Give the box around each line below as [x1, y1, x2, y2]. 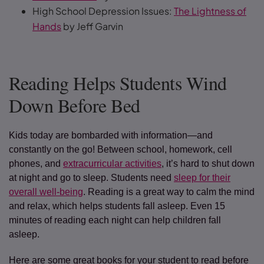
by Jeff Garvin [61, 20, 128, 32]
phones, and [9, 159, 63, 169]
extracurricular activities [63, 159, 161, 169]
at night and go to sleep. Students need [9, 173, 174, 183]
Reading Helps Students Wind [9, 70, 227, 95]
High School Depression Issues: [32, 5, 174, 17]
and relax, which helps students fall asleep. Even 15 [9, 201, 225, 211]
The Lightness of [174, 5, 246, 17]
